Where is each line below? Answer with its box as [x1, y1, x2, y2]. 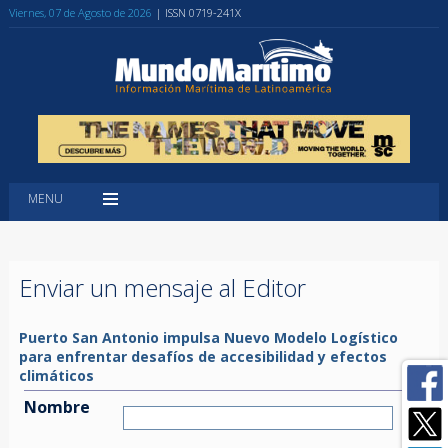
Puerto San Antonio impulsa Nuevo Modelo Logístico [18, 327, 398, 347]
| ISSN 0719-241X [155, 5, 241, 20]
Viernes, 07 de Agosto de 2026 [8, 5, 152, 20]
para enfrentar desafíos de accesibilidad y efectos [18, 346, 387, 366]
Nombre [23, 395, 90, 418]
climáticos [18, 365, 94, 385]
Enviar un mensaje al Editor [18, 270, 306, 304]
